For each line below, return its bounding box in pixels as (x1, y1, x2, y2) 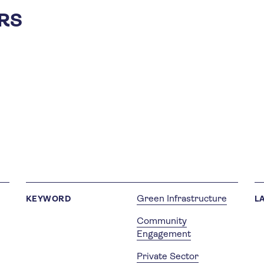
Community (136, 214, 187, 226)
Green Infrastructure (136, 192, 227, 204)
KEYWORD (26, 193, 71, 203)
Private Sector (136, 250, 199, 262)
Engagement (136, 227, 191, 239)
